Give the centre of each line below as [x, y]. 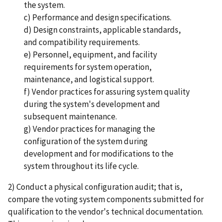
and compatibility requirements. [84, 42]
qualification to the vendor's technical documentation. [106, 211]
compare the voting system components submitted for [106, 199]
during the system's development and [92, 104]
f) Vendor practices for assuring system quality [107, 91]
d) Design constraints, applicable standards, [102, 29]
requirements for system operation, [88, 67]
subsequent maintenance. [73, 116]
